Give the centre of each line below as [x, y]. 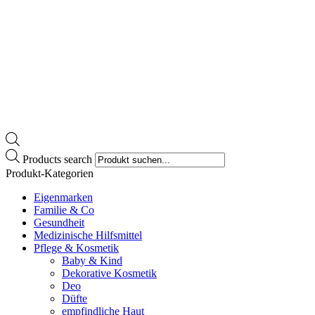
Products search [57, 160]
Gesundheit [59, 223]
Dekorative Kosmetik [109, 274]
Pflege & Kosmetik [76, 248]
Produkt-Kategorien [50, 174]
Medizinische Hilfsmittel [88, 236]
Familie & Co [64, 210]
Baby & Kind [92, 261]
